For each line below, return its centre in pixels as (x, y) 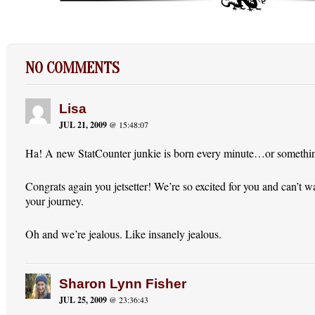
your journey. (55, 200)
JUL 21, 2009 (83, 124)
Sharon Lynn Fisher (123, 283)
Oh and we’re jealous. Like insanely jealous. (124, 233)
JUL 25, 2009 (83, 300)
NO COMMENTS (73, 68)
